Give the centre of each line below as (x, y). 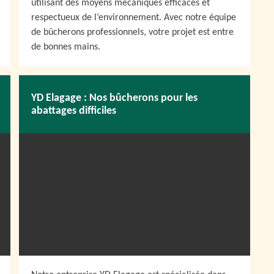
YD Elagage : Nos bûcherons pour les (114, 98)
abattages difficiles (74, 111)
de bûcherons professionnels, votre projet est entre (132, 32)
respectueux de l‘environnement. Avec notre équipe (134, 18)
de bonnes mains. (66, 47)
